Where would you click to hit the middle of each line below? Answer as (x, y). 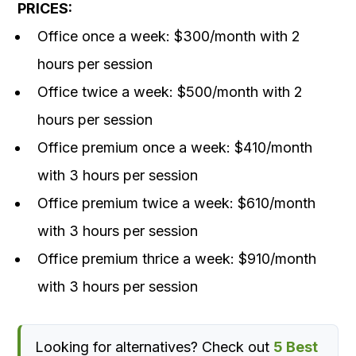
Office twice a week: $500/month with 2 (170, 92)
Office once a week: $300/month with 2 (169, 37)
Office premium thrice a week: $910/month (177, 259)
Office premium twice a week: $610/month (176, 203)
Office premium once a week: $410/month (175, 148)
